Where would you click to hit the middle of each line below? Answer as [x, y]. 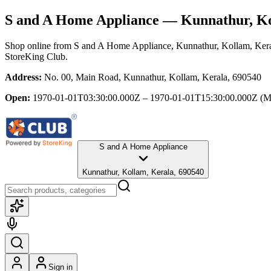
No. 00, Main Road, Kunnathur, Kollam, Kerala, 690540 [153, 77]
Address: [23, 77]
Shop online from [39, 45]
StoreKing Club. [36, 56]
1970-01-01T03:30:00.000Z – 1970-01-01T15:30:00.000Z [145, 97]
